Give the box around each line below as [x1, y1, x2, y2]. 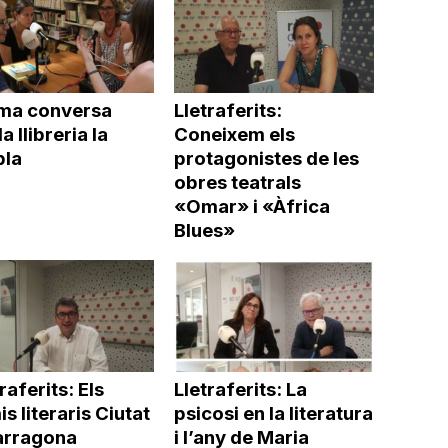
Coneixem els [173, 122, 295, 146]
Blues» [173, 218, 235, 242]
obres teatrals [173, 170, 301, 194]
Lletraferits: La [173, 378, 307, 401]
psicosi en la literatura [173, 402, 373, 425]
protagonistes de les [173, 146, 359, 170]
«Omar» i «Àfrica [173, 194, 330, 218]
